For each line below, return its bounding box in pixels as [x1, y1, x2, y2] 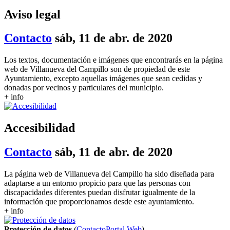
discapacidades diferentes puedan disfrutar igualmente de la [4, 188, 195, 197]
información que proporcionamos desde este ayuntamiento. [4, 197, 194, 206]
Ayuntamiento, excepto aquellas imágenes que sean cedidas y [4, 74, 202, 83]
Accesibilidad [4, 121, 75, 135]
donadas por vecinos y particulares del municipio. [4, 83, 164, 92]
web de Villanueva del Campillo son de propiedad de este [4, 65, 190, 74]
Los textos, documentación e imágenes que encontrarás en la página [4, 55, 223, 65]
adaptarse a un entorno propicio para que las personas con [4, 179, 190, 188]
